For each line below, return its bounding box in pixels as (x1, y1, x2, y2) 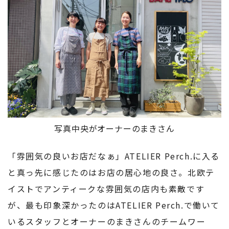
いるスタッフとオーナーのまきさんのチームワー (8, 215, 206, 228)
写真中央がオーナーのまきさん (54, 122, 175, 135)
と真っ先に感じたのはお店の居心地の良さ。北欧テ (8, 166, 215, 179)
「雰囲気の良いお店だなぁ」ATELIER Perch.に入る (8, 150, 220, 163)
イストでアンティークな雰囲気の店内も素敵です (8, 182, 205, 195)
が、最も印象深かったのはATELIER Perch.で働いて (8, 199, 220, 212)
